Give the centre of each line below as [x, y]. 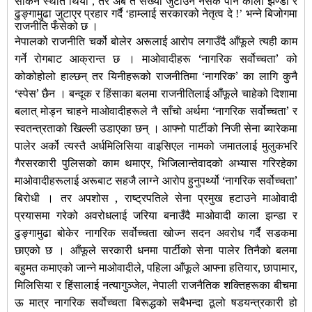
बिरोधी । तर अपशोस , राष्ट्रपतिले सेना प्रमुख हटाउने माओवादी [156, 198]
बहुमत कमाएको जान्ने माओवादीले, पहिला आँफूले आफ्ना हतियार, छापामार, [156, 268]
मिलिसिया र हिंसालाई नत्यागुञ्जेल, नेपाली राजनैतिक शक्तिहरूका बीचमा [156, 285]
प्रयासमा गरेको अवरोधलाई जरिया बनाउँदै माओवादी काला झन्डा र [156, 216]
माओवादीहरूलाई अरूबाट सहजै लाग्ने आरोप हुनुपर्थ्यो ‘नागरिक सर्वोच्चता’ [156, 181]
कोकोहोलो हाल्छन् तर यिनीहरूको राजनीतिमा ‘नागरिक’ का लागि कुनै [156, 76]
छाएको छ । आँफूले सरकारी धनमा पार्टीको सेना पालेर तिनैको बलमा [156, 250]
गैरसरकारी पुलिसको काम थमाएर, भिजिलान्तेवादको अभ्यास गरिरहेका [156, 163]
